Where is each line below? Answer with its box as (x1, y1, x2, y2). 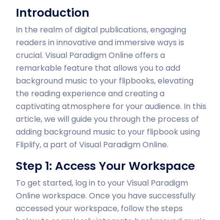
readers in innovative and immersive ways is (16, 37, 184, 48)
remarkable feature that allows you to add (16, 62, 180, 74)
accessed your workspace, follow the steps (16, 203, 183, 214)
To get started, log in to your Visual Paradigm (16, 177, 188, 189)
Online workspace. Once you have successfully (16, 190, 195, 201)
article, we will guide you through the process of (16, 113, 199, 125)
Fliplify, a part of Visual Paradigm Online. (16, 139, 168, 150)
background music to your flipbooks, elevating (16, 75, 193, 86)
